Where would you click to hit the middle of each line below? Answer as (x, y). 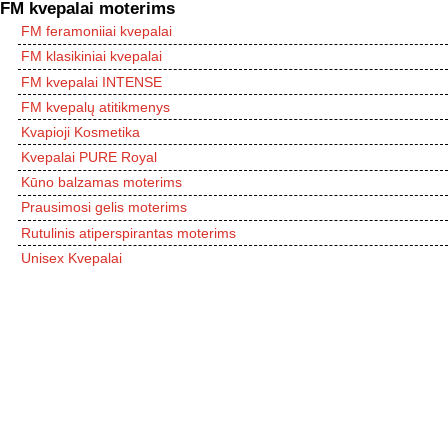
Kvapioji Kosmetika (80, 131)
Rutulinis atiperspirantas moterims (128, 232)
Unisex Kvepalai (71, 257)
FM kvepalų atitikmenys (95, 106)
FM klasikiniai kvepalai (91, 56)
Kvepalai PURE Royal (89, 157)
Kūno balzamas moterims (101, 182)
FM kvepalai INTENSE (91, 81)
